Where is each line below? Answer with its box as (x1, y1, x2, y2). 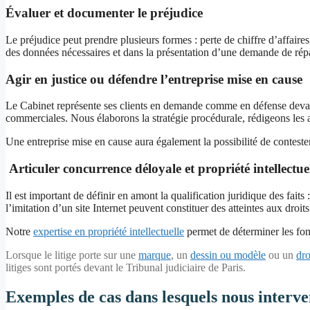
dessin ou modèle (190, 248, 266, 261)
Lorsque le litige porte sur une (6, 248, 138, 261)
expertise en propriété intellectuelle (33, 225, 184, 237)
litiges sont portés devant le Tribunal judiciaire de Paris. (6, 261, 246, 273)
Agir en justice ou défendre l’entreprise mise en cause (6, 71, 302, 86)
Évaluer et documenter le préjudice (6, 6, 203, 21)
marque (138, 248, 171, 261)
